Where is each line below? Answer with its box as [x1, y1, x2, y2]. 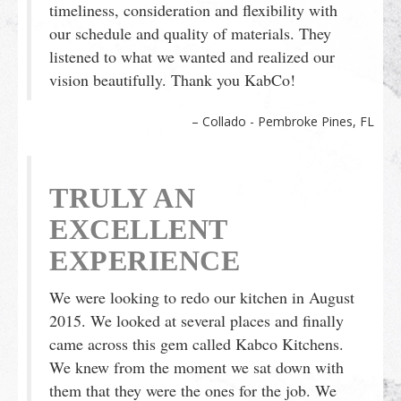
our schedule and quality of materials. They [49, 21, 331, 44]
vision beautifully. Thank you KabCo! [49, 68, 295, 90]
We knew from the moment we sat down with [49, 355, 344, 378]
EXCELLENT [49, 212, 227, 245]
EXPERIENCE [49, 243, 240, 277]
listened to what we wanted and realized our [49, 45, 335, 67]
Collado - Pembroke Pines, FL [202, 112, 374, 130]
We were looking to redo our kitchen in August [49, 286, 354, 308]
